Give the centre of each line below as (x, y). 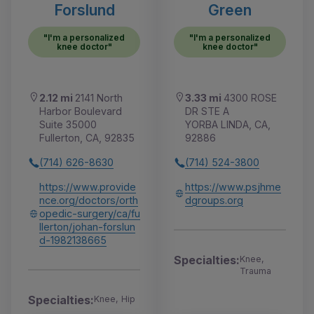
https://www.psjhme (233, 187)
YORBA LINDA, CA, (228, 125)
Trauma (255, 271)
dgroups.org (214, 200)
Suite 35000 (68, 125)
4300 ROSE (250, 98)
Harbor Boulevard (81, 111)
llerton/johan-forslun (87, 227)
